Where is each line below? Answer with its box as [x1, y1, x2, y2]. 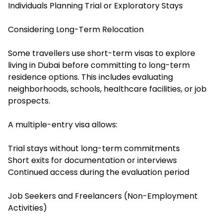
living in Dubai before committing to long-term [8, 59, 190, 71]
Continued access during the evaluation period [8, 166, 189, 178]
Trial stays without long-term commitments [8, 143, 180, 155]
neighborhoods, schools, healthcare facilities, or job [8, 83, 207, 95]
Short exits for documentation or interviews [8, 155, 177, 166]
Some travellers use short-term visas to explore [8, 48, 195, 59]
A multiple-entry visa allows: [8, 119, 117, 131]
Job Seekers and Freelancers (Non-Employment [8, 190, 198, 202]
